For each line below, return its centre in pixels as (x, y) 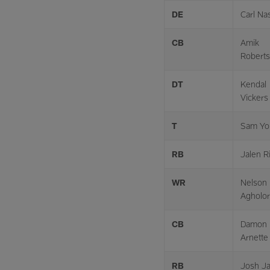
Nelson (254, 182)
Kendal (253, 84)
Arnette (254, 237)
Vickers (254, 97)
